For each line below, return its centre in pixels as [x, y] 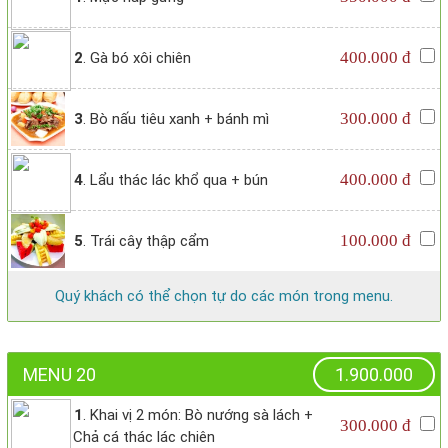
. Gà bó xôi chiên [137, 58]
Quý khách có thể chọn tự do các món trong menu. [224, 296]
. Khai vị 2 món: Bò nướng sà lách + [198, 415]
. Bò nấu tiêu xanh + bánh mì [176, 119]
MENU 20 [59, 375]
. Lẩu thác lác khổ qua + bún [175, 180]
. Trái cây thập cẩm [146, 241]
